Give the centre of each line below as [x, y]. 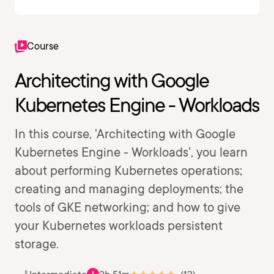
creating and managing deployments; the [129, 189]
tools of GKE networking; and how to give [128, 207]
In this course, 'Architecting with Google [125, 134]
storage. [37, 244]
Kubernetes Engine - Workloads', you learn [131, 152]
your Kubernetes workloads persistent [119, 226]
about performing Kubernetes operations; [128, 171]
